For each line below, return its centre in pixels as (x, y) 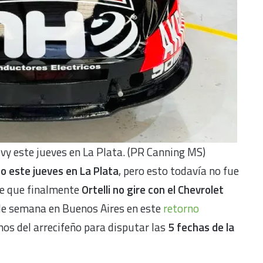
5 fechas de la (201, 227)
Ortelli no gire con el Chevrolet (151, 189)
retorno (181, 208)
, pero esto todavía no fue (179, 170)
